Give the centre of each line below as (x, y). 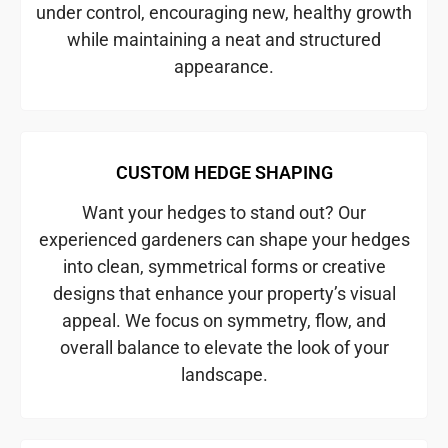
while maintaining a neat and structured (224, 40)
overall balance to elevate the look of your (224, 348)
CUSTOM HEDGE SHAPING (224, 173)
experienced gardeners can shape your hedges (224, 240)
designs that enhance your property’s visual (224, 294)
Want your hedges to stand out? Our (224, 213)
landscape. (224, 375)
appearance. (224, 67)
